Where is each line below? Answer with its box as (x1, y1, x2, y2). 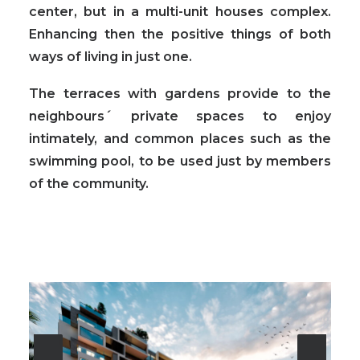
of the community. (29, 176, 149, 191)
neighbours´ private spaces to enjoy (29, 108, 331, 124)
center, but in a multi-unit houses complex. (29, 4, 331, 19)
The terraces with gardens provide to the (29, 86, 331, 101)
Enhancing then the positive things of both (29, 27, 331, 42)
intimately (29, 131, 94, 146)
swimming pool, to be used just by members (29, 153, 331, 169)
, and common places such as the (94, 131, 331, 146)
